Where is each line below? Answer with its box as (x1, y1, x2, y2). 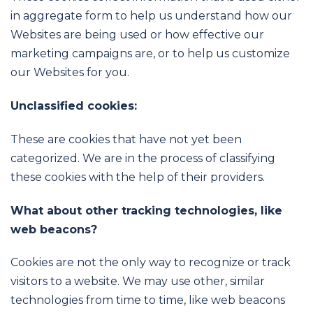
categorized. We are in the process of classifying (10, 151, 275, 165)
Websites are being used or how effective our (10, 28, 264, 42)
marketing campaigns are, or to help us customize (10, 47, 290, 61)
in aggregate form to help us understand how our (10, 9, 292, 23)
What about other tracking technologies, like (10, 203, 282, 217)
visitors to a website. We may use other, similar (10, 275, 265, 289)
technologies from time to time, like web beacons (10, 293, 285, 307)
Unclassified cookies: (10, 99, 137, 112)
